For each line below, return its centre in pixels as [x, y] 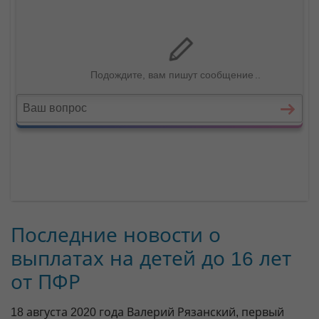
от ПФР [46, 283]
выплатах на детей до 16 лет [151, 259]
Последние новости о [116, 236]
